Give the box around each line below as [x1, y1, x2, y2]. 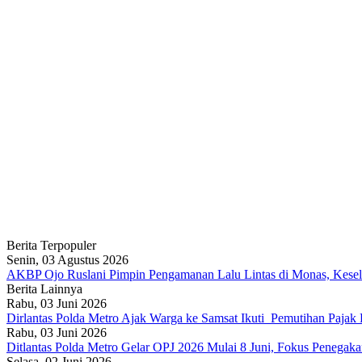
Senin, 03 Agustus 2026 [6, 252, 128, 267]
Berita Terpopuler [6, 238, 96, 252]
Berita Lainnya [6, 281, 82, 296]
